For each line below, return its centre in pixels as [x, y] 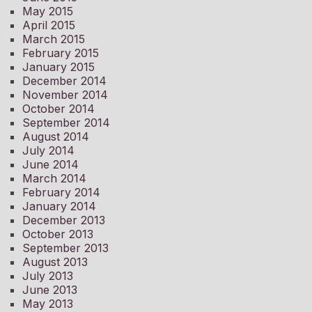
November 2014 [65, 95]
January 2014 [59, 206]
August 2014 [56, 137]
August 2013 [55, 262]
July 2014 [48, 151]
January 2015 [58, 67]
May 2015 [48, 11]
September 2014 [66, 123]
